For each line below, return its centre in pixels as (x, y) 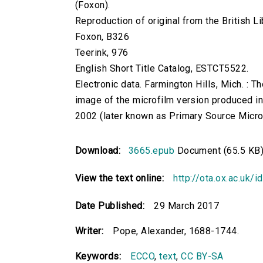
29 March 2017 (187, 206)
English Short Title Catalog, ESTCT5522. (162, 69)
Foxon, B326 (102, 37)
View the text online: (120, 178)
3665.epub (151, 151)
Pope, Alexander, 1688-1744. (176, 231)
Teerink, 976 (102, 53)
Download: (101, 151)
